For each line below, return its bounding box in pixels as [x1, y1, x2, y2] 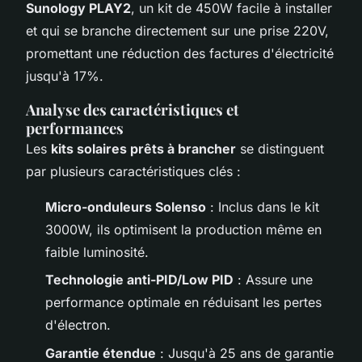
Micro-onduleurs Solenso [45, 198, 206, 215]
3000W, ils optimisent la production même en [45, 221, 322, 238]
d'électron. [45, 317, 111, 334]
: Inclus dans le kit [206, 198, 319, 215]
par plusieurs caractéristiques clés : [26, 162, 241, 179]
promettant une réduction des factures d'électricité [26, 44, 334, 61]
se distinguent [236, 140, 324, 157]
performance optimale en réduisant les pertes [45, 294, 322, 311]
